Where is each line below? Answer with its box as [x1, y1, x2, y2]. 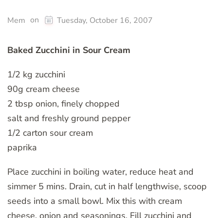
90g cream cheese [7, 83, 80, 95]
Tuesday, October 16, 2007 [57, 15, 153, 26]
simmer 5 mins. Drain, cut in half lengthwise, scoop [7, 181, 207, 193]
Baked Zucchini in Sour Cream [7, 44, 130, 56]
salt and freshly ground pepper [7, 112, 130, 125]
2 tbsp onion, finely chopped [7, 98, 120, 110]
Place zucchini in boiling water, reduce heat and [7, 166, 194, 178]
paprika [7, 142, 37, 154]
